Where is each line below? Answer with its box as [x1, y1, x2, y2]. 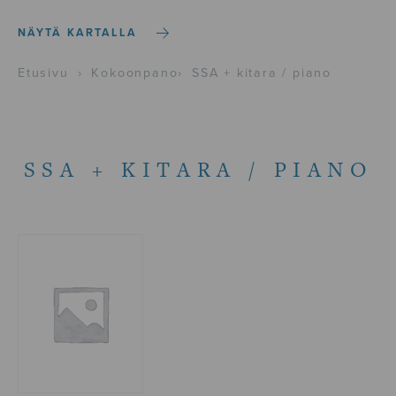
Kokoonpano [91, 65, 179, 80]
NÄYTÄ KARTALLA [18, 27, 138, 41]
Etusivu [18, 65, 69, 80]
